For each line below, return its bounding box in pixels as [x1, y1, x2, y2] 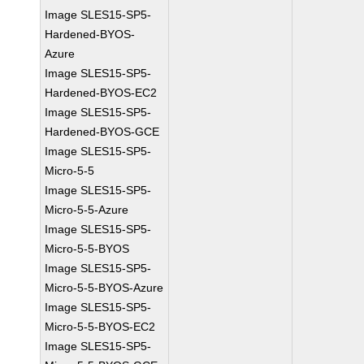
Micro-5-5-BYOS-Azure [45, 281, 164, 294]
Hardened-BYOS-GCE [45, 125, 160, 138]
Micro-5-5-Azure [45, 203, 129, 216]
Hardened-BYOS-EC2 [45, 86, 158, 99]
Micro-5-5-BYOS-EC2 [45, 320, 156, 333]
